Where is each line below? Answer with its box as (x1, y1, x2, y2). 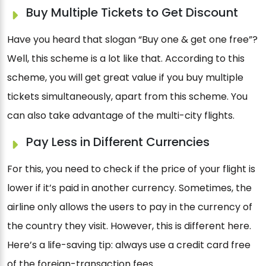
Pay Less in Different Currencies (26, 133, 210, 150)
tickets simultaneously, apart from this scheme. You (7, 89, 248, 103)
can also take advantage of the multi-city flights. (7, 108, 235, 122)
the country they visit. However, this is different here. (7, 218, 251, 233)
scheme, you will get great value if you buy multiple (7, 70, 243, 84)
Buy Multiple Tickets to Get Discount (26, 4, 238, 21)
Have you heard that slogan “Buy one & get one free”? (7, 32, 258, 46)
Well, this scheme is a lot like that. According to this (7, 51, 245, 65)
